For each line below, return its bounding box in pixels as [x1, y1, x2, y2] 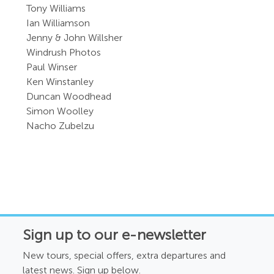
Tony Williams [26, 2, 86, 14]
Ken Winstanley [26, 76, 94, 87]
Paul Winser [26, 61, 78, 73]
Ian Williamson [26, 17, 91, 29]
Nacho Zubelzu [26, 120, 95, 131]
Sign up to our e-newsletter [23, 226, 207, 243]
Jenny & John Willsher [26, 32, 123, 43]
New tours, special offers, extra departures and [23, 250, 226, 261]
